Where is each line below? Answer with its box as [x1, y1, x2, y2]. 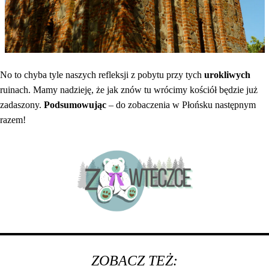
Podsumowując [44, 100, 109, 110]
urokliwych [204, 70, 250, 80]
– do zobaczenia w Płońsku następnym [109, 100, 256, 110]
